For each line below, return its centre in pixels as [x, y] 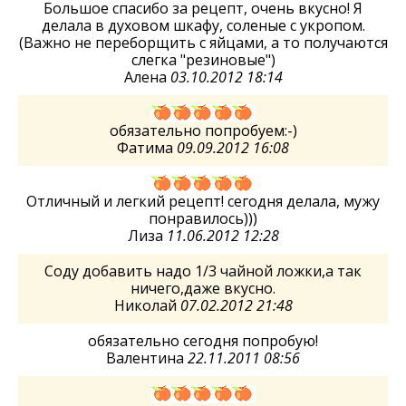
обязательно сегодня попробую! [203, 340]
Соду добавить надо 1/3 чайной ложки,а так [203, 271]
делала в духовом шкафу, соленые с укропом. [203, 25]
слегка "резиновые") [203, 59]
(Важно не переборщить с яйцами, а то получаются [203, 42]
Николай [147, 305]
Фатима [147, 147]
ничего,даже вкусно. [203, 288]
